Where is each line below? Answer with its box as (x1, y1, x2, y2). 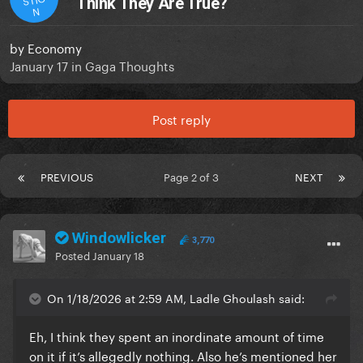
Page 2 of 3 (164, 168, 224, 185)
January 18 (92, 246, 144, 263)
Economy (28, 37, 82, 58)
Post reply (152, 109, 211, 129)
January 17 (10, 55, 68, 75)
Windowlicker (68, 228, 170, 248)
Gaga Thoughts (85, 55, 174, 75)
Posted (55, 246, 92, 263)
